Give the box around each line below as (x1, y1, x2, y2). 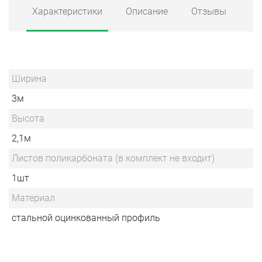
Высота (12, 113, 44, 125)
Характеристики (32, 6, 102, 18)
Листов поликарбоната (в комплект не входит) (12, 153, 219, 164)
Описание (126, 6, 168, 18)
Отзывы (191, 6, 226, 18)
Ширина (12, 73, 47, 85)
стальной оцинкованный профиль (12, 212, 160, 224)
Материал (12, 192, 55, 204)
